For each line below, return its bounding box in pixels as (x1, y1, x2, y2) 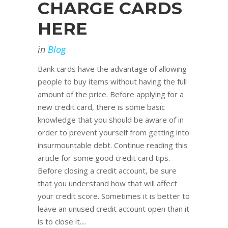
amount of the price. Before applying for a (38, 89, 184, 100)
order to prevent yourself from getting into (38, 127, 189, 138)
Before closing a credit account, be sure (38, 165, 177, 176)
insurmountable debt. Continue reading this (38, 140, 188, 151)
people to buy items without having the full (38, 76, 187, 87)
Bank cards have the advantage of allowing (38, 64, 187, 74)
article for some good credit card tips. (38, 153, 174, 163)
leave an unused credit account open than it (38, 204, 189, 214)
